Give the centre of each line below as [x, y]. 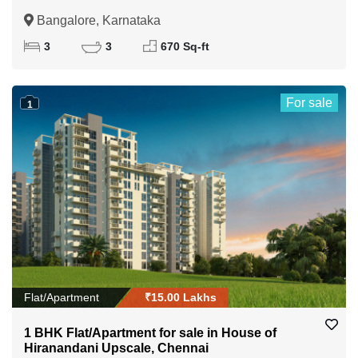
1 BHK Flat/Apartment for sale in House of [150, 333]
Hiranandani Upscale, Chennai [116, 348]
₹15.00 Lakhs [181, 298]
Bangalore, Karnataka [97, 20]
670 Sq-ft [185, 46]
